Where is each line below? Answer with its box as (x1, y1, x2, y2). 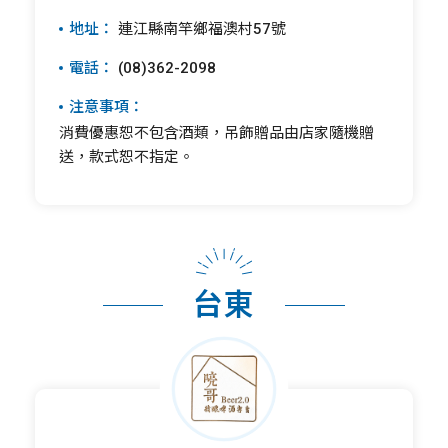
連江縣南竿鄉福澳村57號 (114, 20, 287, 38)
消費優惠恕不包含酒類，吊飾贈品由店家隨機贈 (59, 124, 375, 142)
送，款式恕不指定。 (59, 148, 195, 166)
